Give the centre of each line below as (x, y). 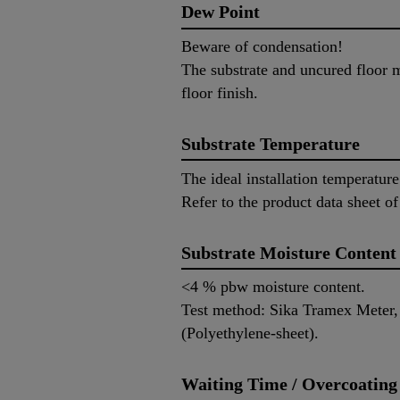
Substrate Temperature (271, 143)
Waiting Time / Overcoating (289, 384)
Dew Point (221, 12)
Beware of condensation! (262, 46)
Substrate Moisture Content (289, 252)
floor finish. (220, 92)
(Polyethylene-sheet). (250, 333)
